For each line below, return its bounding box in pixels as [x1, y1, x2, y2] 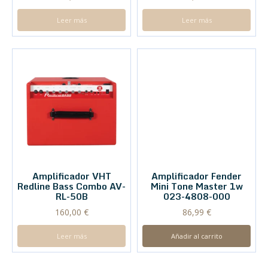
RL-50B [55, 189, 88, 204]
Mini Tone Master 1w [150, 114, 243, 129]
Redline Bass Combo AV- [17, 179, 126, 194]
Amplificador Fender [151, 103, 242, 118]
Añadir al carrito [170, 166, 223, 175]
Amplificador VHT [32, 169, 111, 184]
